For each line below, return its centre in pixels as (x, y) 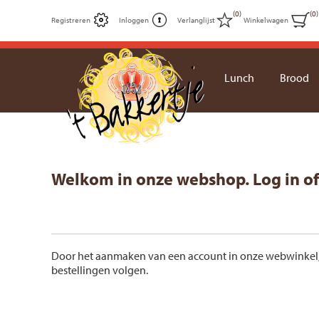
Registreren (71, 20)
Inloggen (134, 20)
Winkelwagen (266, 20)
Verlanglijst (196, 20)
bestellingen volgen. (100, 270)
